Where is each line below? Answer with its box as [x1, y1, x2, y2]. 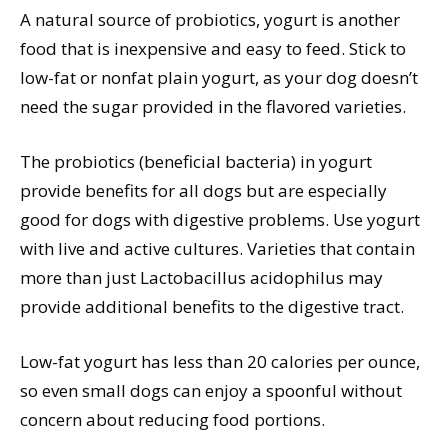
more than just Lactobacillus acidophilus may [20, 265, 383, 289]
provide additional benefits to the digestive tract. [20, 294, 404, 318]
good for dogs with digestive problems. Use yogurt [20, 207, 420, 231]
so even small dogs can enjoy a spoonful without [20, 378, 402, 402]
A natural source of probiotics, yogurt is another [20, 7, 400, 31]
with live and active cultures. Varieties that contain [20, 236, 415, 260]
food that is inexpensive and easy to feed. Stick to [20, 36, 406, 60]
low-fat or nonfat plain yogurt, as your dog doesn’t [20, 65, 418, 89]
